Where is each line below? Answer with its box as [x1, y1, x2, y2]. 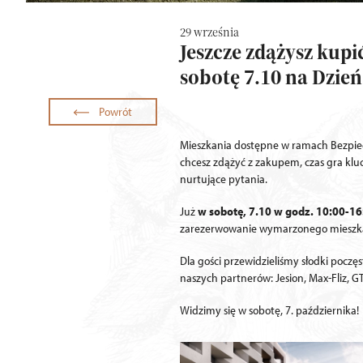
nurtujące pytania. [180, 170, 267, 187]
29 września [180, 23, 239, 41]
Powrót [99, 103, 132, 120]
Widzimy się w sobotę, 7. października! [180, 301, 359, 318]
